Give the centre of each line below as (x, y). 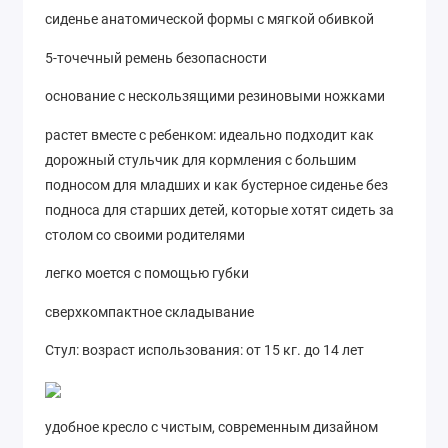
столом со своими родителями (145, 234)
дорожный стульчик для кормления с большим (200, 159)
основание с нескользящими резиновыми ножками (215, 96)
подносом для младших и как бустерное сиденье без (216, 184)
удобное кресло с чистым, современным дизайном (211, 427)
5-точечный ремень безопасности (156, 57)
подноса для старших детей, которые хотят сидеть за (219, 209)
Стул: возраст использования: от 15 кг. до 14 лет (204, 350)
